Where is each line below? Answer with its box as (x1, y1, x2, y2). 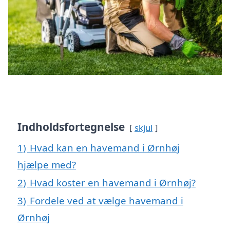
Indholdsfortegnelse (17, 119, 125, 134)
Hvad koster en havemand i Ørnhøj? (30, 176, 196, 189)
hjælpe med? (17, 158, 76, 171)
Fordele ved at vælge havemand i (30, 194, 183, 207)
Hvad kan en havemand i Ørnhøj (30, 141, 180, 154)
